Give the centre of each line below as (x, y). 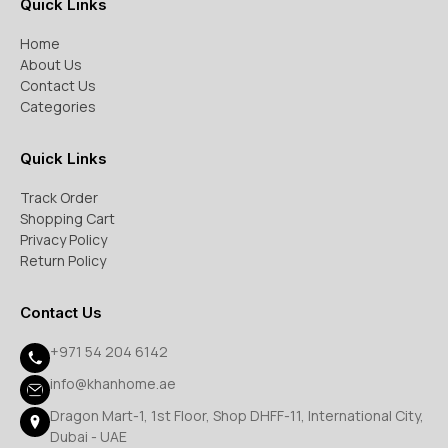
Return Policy (63, 260)
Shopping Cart (67, 218)
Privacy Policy (63, 239)
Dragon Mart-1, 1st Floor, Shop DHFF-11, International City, (237, 415)
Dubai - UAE (88, 436)
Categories (58, 106)
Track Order (59, 197)
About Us (51, 64)
